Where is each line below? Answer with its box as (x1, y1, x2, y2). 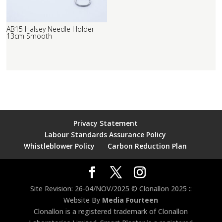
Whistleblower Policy (24, 141, 95, 151)
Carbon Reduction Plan (108, 141, 187, 151)
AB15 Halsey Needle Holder (6, 24, 95, 34)
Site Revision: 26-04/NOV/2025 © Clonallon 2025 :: (30, 184, 192, 194)
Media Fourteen (102, 195, 159, 205)
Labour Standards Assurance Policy (45, 130, 166, 140)
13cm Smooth (6, 31, 53, 41)
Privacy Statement (73, 118, 138, 128)
